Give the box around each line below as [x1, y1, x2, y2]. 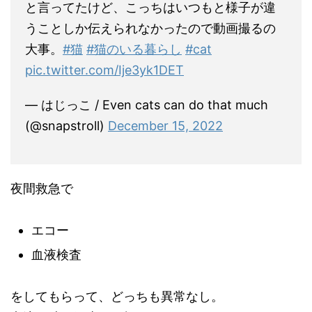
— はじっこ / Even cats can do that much [25, 97, 268, 112]
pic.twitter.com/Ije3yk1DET [25, 63, 184, 77]
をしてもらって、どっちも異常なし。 [10, 289, 224, 304]
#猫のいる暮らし [86, 42, 182, 56]
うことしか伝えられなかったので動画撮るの [25, 21, 276, 36]
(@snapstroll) [25, 118, 108, 133]
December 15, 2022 [108, 118, 223, 133]
